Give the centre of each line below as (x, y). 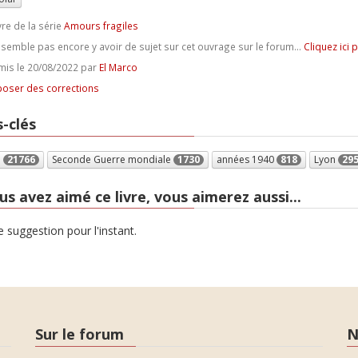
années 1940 (246, 159)
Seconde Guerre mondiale (112, 159)
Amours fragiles (101, 26)
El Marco (118, 67)
